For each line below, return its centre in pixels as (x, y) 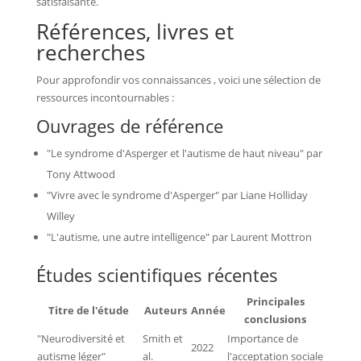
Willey (60, 216)
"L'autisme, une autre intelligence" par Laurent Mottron (179, 237)
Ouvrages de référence (129, 125)
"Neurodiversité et (81, 338)
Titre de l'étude (89, 310)
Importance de (262, 338)
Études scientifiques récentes (157, 274)
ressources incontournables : (105, 97)
